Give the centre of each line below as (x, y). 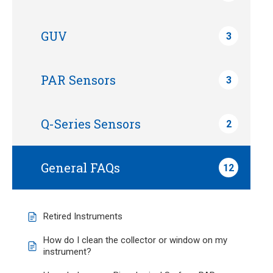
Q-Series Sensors (91, 124)
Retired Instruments (83, 216)
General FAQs (80, 168)
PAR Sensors (78, 80)
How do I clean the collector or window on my (135, 240)
